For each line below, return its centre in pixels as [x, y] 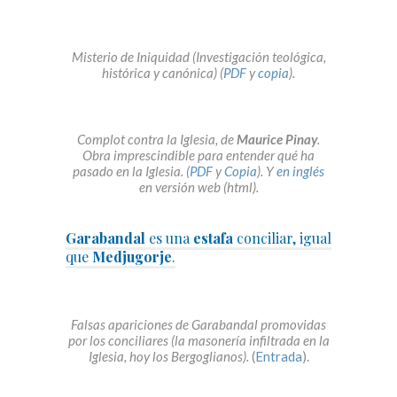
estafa [215, 238]
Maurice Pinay [277, 140]
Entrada [278, 357]
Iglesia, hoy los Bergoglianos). [168, 357]
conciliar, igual [284, 238]
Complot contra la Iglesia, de [157, 140]
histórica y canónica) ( [163, 73]
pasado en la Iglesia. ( [131, 171]
